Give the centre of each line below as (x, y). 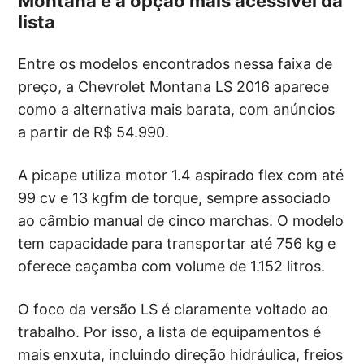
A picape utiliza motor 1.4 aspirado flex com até (181, 175)
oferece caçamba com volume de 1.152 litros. (172, 266)
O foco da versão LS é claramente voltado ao (173, 309)
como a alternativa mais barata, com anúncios (177, 109)
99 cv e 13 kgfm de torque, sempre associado (175, 197)
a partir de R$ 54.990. (94, 132)
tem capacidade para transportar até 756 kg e (177, 243)
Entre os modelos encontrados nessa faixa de (175, 63)
